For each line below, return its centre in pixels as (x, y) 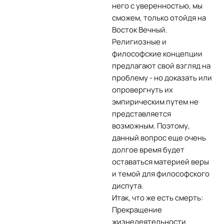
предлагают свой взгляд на (161, 66)
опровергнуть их (142, 90)
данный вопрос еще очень (159, 138)
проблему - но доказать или (162, 78)
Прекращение (137, 210)
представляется (141, 114)
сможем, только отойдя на (159, 18)
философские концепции (157, 54)
